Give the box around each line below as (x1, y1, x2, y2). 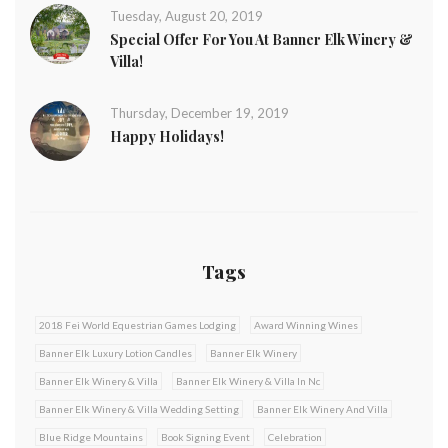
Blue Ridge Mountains (39, 431, 143, 443)
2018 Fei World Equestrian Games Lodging (39, 319, 236, 331)
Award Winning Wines (254, 319, 358, 331)
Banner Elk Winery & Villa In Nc (176, 375, 320, 387)
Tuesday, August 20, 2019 (110, 8, 263, 24)
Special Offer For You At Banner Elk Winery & (110, 30, 413, 49)
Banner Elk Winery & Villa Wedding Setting (39, 403, 239, 415)
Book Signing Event (161, 431, 250, 443)
